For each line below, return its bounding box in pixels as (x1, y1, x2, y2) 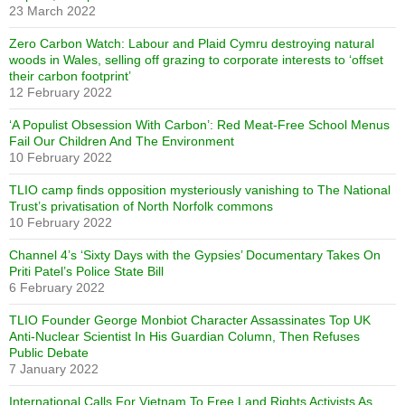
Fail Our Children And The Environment (9, 134, 234, 148)
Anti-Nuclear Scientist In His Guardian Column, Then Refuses (9, 329, 360, 344)
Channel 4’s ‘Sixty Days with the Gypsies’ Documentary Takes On (9, 248, 381, 262)
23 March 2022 (9, 4, 96, 18)
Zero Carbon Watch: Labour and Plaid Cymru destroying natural (9, 36, 374, 51)
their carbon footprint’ (9, 69, 131, 83)
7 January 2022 (9, 362, 99, 376)
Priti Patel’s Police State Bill (9, 264, 164, 278)
